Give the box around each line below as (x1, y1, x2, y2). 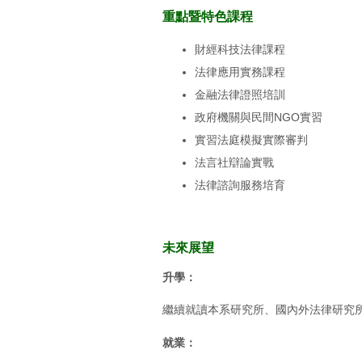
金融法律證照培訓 (195, 87, 285, 101)
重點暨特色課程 (162, 9, 253, 24)
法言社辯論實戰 (195, 155, 274, 169)
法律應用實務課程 (195, 65, 285, 78)
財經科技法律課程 (195, 42, 285, 56)
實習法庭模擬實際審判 (195, 133, 308, 146)
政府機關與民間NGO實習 (195, 110, 322, 124)
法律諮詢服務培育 (195, 178, 285, 192)
